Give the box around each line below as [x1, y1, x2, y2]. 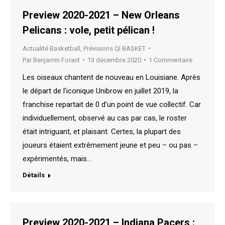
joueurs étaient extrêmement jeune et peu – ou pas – [23, 140, 198, 150]
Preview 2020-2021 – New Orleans [23, 9, 180, 21]
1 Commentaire [149, 56, 192, 64]
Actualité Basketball [23, 44, 80, 52]
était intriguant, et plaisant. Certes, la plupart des [23, 127, 181, 136]
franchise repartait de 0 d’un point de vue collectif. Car [23, 99, 201, 109]
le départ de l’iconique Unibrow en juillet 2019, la [23, 86, 178, 95]
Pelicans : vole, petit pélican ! [23, 24, 155, 36]
